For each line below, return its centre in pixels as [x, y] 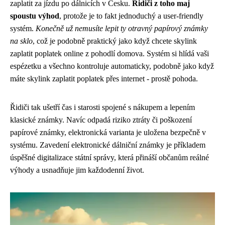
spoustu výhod [35, 16]
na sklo [21, 41]
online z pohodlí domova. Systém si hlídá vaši [135, 53]
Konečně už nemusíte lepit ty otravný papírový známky [122, 28]
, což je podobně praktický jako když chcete [103, 41]
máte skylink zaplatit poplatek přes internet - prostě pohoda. [104, 79]
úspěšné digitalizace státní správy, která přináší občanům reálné [109, 157]
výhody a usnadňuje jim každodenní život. [77, 170]
